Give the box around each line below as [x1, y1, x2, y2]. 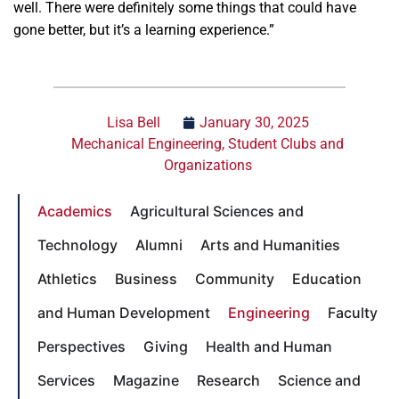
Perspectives [37, 337, 126, 355]
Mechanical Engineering [71, 134, 223, 152]
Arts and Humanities [200, 235, 340, 254]
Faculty [328, 303, 378, 322]
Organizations [163, 156, 252, 174]
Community [195, 269, 274, 288]
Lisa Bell [106, 113, 160, 131]
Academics [37, 201, 112, 220]
